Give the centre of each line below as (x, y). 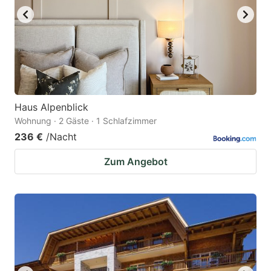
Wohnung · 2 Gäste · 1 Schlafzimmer (86, 121)
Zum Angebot (135, 162)
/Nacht (61, 137)
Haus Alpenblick (51, 107)
